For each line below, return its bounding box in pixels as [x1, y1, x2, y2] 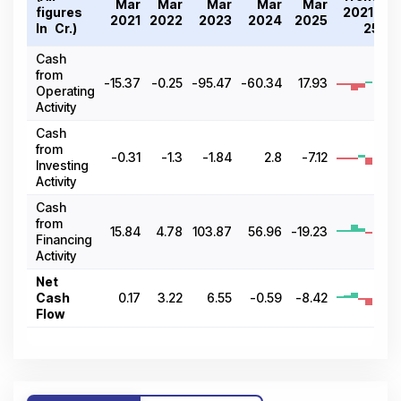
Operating [36, 83, 95, 99]
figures [36, 4, 82, 21]
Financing [36, 232, 92, 248]
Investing [36, 158, 89, 174]
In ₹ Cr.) [36, 21, 77, 37]
